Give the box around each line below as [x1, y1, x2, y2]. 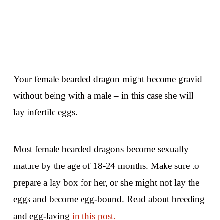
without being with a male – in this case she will [13, 90, 193, 101]
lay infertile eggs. [13, 107, 78, 117]
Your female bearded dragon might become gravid [13, 73, 202, 84]
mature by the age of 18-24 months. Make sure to [13, 160, 199, 171]
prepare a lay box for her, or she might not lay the [13, 177, 199, 188]
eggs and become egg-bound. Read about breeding [13, 193, 205, 204]
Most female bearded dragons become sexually [13, 143, 189, 154]
